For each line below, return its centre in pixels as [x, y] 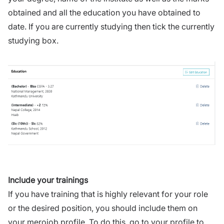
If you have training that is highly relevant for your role [108, 194]
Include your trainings [48, 180]
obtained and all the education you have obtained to [104, 12]
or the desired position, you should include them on [103, 208]
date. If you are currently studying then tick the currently [111, 26]
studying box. [33, 40]
